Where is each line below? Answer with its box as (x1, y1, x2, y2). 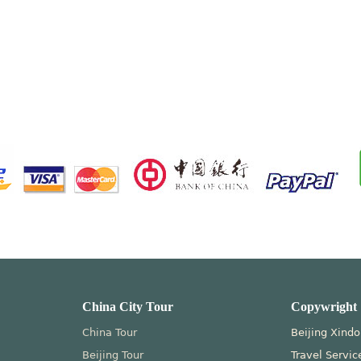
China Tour (82, 326, 138, 338)
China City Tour (82, 300, 174, 313)
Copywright (291, 300, 358, 313)
